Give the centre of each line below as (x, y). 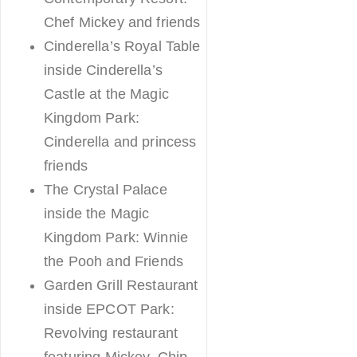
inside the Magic (97, 213)
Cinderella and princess (120, 141)
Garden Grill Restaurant (121, 285)
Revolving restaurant (111, 333)
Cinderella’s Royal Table (122, 46)
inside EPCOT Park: (109, 309)
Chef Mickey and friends (122, 22)
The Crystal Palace (106, 189)
